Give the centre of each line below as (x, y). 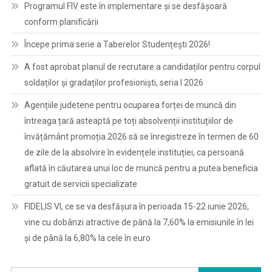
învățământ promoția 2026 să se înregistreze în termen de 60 (141, 137)
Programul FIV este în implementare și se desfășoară (125, 6)
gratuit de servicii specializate (80, 184)
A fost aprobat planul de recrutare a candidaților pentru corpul (142, 67)
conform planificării (61, 22)
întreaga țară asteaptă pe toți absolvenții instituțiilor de (128, 121)
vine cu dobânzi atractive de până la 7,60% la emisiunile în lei (139, 222)
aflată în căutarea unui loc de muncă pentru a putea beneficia (141, 168)
